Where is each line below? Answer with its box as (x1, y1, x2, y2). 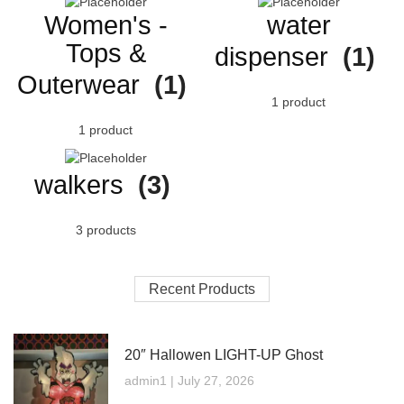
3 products (75, 223, 136, 238)
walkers (33, 170, 131, 200)
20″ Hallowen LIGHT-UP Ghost (124, 347, 323, 363)
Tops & (65, 38, 146, 68)
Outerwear (17, 69, 147, 99)
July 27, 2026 (173, 373, 254, 389)
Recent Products (149, 281, 255, 298)
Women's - (43, 10, 168, 40)
